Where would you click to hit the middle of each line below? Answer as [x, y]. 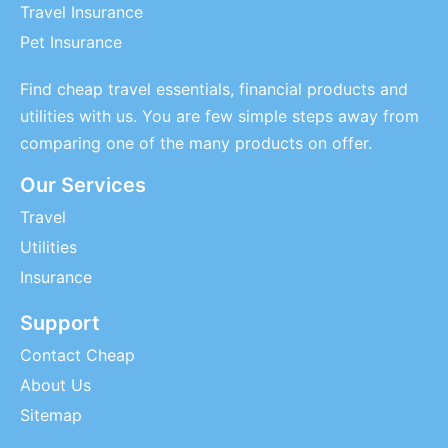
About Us [55, 385]
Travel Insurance [81, 12]
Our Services [83, 185]
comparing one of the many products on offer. [196, 143]
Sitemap [51, 415]
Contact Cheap [77, 355]
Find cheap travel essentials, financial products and [214, 89]
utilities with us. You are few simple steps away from [219, 116]
